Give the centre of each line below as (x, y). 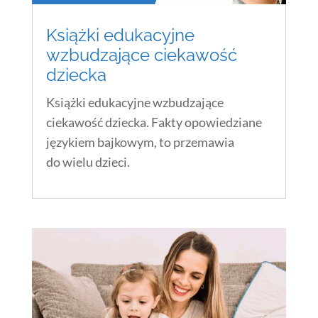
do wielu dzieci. (88, 161)
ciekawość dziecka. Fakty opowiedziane (154, 122)
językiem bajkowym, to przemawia (140, 142)
